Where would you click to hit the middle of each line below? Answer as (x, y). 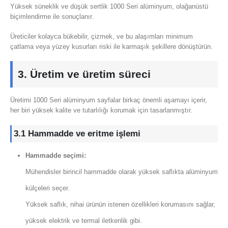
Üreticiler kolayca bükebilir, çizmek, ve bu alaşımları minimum (102, 36)
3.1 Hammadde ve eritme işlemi (77, 133)
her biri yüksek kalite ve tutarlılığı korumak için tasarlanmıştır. (101, 110)
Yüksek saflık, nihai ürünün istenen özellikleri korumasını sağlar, (120, 204)
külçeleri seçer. (47, 188)
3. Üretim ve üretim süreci (84, 74)
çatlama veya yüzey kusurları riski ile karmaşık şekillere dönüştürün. (111, 46)
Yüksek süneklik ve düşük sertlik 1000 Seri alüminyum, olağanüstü (109, 7)
